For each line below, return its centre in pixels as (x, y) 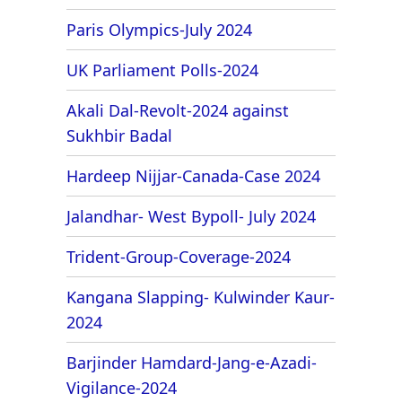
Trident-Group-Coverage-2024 (179, 256)
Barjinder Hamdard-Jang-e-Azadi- (192, 362)
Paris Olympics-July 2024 (159, 29)
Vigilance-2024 (122, 387)
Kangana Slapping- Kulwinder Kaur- (201, 297)
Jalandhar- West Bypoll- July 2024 (191, 216)
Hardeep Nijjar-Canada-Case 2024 (193, 175)
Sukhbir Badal (119, 135)
